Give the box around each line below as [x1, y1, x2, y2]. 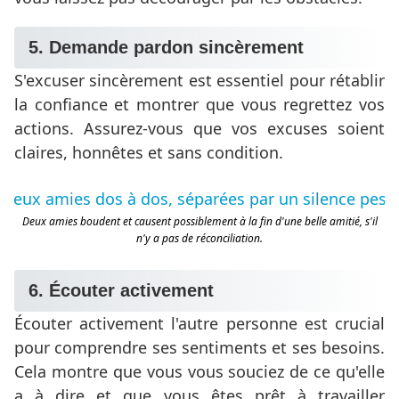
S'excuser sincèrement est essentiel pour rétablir [14, 69, 385, 92]
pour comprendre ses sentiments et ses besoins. [14, 337, 385, 359]
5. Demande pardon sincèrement [28, 37, 304, 58]
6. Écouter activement [28, 281, 214, 301]
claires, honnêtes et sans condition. [14, 142, 283, 164]
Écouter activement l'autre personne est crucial [14, 313, 385, 335]
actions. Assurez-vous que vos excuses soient [14, 118, 385, 140]
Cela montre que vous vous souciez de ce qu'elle [14, 361, 385, 383]
